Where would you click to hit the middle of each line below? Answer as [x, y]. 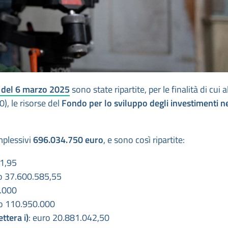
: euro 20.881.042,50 [69, 218]
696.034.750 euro [68, 140]
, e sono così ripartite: [144, 140]
